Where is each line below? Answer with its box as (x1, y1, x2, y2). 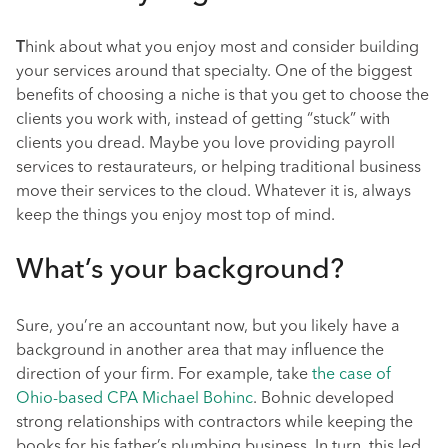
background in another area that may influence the (16, 343, 384, 359)
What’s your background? (16, 257, 344, 285)
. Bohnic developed (253, 391, 394, 407)
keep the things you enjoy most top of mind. (16, 208, 335, 224)
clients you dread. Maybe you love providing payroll (16, 136, 395, 152)
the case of (312, 367, 391, 383)
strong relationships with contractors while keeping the (16, 415, 413, 431)
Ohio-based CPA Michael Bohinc (16, 391, 253, 407)
